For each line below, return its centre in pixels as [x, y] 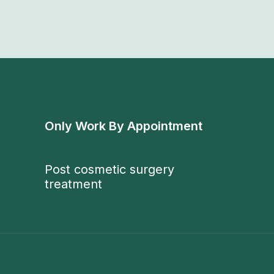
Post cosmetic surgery [110, 170]
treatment [74, 184]
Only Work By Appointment [124, 126]
